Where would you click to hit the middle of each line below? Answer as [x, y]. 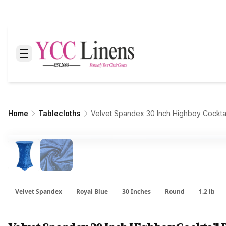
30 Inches [136, 191]
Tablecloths [60, 113]
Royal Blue [92, 191]
